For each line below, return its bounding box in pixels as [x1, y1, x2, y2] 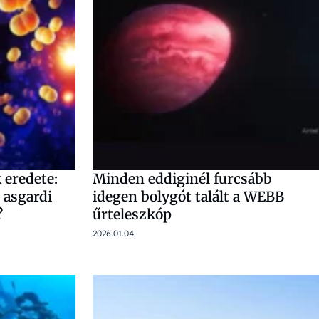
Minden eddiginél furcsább [93, 170, 272, 187]
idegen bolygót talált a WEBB [93, 188, 284, 205]
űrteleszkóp [93, 206, 172, 223]
